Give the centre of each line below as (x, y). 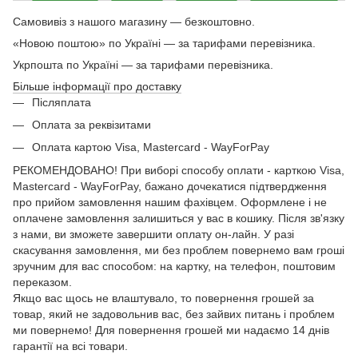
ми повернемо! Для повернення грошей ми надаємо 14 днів (171, 330)
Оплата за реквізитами (91, 124)
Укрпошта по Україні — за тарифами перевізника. (143, 64)
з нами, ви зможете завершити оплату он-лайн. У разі (153, 234)
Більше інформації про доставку (97, 86)
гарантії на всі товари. (70, 346)
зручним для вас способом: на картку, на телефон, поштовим (174, 266)
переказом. (42, 282)
